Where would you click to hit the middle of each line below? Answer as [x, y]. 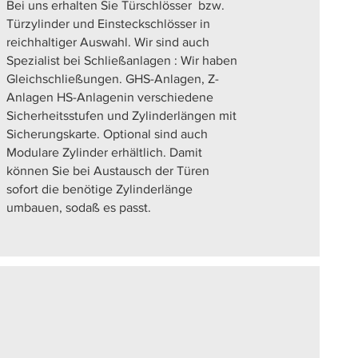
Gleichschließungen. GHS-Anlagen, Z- [112, 79]
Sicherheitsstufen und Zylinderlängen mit [121, 115]
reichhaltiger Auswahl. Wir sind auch [107, 42]
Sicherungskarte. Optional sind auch [107, 134]
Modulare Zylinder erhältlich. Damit [104, 152]
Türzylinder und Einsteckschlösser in [108, 24]
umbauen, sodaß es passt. [82, 207]
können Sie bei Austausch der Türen [107, 171]
